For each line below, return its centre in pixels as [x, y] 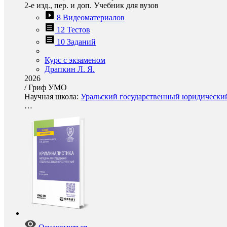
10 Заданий [76, 42]
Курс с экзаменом [75, 60]
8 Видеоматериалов [91, 17]
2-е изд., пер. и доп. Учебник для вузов [91, 5]
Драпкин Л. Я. [70, 69]
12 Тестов [73, 30]
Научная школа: [52, 97]
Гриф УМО [48, 87]
